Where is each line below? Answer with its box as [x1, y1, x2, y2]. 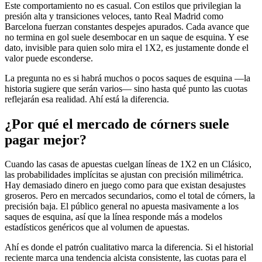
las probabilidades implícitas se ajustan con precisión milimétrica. [5, 170, 243, 180]
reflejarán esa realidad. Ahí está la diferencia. [5, 94, 169, 104]
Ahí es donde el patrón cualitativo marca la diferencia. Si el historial [5, 242, 253, 253]
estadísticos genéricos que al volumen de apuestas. [5, 222, 189, 233]
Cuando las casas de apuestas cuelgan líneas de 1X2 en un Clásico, [5, 159, 251, 170]
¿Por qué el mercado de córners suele [5, 116, 229, 132]
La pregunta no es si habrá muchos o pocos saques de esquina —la [5, 73, 250, 83]
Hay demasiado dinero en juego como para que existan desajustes [5, 180, 246, 191]
